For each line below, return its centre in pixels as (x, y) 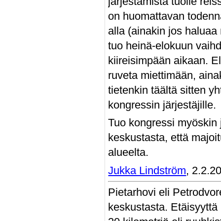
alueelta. (129, 152)
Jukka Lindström (147, 170)
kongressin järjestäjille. (162, 105)
